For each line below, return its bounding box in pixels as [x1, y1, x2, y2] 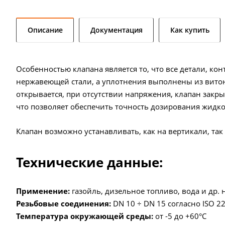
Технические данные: [16, 153, 163, 171]
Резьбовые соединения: [16, 198, 111, 208]
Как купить [170, 25, 209, 35]
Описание [28, 25, 63, 35]
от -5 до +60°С [153, 210, 206, 221]
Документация [90, 25, 143, 35]
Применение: [16, 185, 70, 196]
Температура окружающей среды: [16, 210, 153, 221]
